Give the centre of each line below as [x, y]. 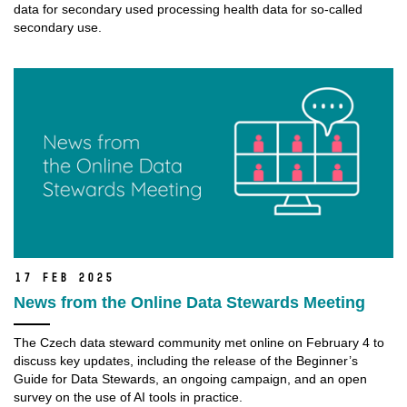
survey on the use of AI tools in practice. [128, 397]
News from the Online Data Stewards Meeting [189, 303]
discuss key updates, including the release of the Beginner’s [186, 361]
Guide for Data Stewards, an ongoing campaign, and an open [190, 379]
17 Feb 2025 [64, 278]
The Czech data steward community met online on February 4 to [199, 343]
